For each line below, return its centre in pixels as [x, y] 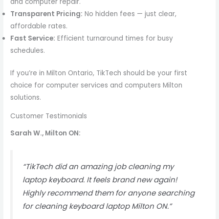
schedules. [28, 51]
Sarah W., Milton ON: [46, 133]
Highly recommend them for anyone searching [109, 193]
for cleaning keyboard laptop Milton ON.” [97, 206]
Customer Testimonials [49, 116]
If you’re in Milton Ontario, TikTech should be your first [99, 73]
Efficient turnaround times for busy [114, 39]
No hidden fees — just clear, [130, 14]
